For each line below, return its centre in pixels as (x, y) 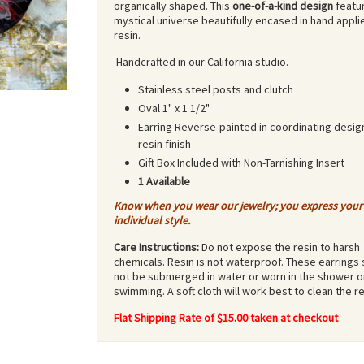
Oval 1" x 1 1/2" (174, 108)
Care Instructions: (156, 247)
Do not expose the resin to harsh (279, 247)
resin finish (165, 144)
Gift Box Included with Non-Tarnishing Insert (241, 162)
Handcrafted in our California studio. (201, 62)
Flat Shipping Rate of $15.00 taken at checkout (226, 318)
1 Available (164, 181)
